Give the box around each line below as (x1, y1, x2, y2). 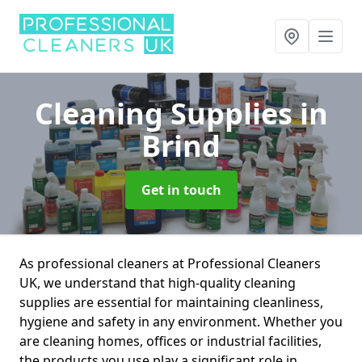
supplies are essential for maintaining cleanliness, (19, 293, 323, 311)
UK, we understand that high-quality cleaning (19, 274, 296, 292)
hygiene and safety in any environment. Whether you (19, 313, 343, 330)
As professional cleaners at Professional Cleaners (19, 255, 321, 272)
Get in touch (141, 181, 221, 199)
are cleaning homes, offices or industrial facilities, (19, 332, 322, 350)
